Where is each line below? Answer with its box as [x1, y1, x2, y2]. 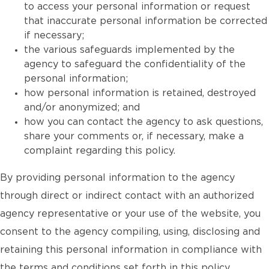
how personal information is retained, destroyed [24, 88, 256, 98]
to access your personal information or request [24, 2, 250, 11]
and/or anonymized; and [24, 103, 140, 112]
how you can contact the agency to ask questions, [24, 117, 263, 127]
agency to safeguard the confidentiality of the [24, 59, 246, 69]
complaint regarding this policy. [24, 146, 175, 156]
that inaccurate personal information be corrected [24, 16, 267, 26]
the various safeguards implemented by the [24, 45, 235, 55]
